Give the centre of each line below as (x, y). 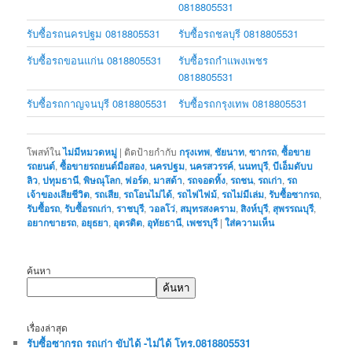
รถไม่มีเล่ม (243, 194)
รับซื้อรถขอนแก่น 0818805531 (95, 60)
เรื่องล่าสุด (48, 327)
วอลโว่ (162, 209)
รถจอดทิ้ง (207, 180)
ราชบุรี (130, 209)
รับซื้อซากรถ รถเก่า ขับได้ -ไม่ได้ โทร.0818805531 (139, 343)
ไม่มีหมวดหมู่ (90, 152)
